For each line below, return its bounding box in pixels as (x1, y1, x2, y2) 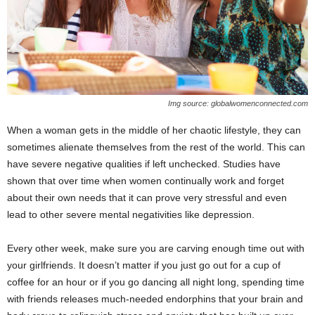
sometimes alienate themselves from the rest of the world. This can (7, 141, 305, 153)
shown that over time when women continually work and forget (7, 174, 284, 186)
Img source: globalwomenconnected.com (168, 98, 308, 108)
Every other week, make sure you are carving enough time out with (7, 242, 304, 254)
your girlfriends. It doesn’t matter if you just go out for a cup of (7, 259, 281, 271)
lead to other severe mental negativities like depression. (7, 208, 255, 220)
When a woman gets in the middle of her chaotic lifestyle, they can (7, 124, 301, 136)
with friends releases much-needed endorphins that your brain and (7, 292, 303, 304)
